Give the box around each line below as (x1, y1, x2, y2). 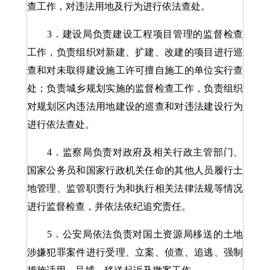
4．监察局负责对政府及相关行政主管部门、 (27, 147, 243, 157)
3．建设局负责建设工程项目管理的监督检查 (27, 29, 243, 39)
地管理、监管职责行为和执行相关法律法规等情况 (27, 183, 243, 193)
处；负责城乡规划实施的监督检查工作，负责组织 (27, 83, 243, 93)
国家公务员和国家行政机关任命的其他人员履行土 (27, 165, 243, 175)
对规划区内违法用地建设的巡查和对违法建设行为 (27, 101, 243, 111)
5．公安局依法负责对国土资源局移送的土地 (27, 229, 243, 239)
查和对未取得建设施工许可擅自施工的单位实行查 (27, 65, 243, 75)
